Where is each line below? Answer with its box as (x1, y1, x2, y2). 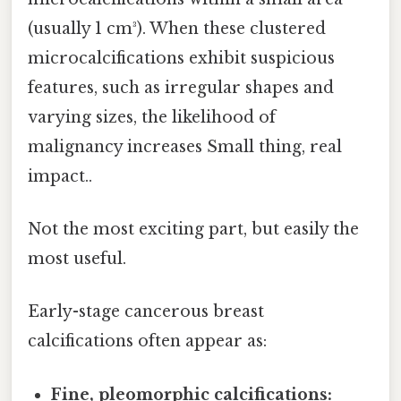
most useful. (28, 249, 126, 269)
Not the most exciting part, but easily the (28, 219, 359, 240)
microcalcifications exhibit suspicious (28, 47, 335, 68)
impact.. (28, 166, 92, 186)
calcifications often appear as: (28, 331, 267, 352)
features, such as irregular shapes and (28, 77, 334, 98)
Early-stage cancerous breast (28, 302, 264, 322)
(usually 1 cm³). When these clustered (28, 18, 326, 38)
